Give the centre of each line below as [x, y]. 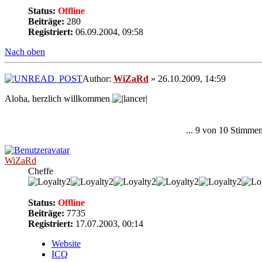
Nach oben [25, 51]
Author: [98, 79]
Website [66, 244]
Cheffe [41, 171]
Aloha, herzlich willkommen [58, 99]
